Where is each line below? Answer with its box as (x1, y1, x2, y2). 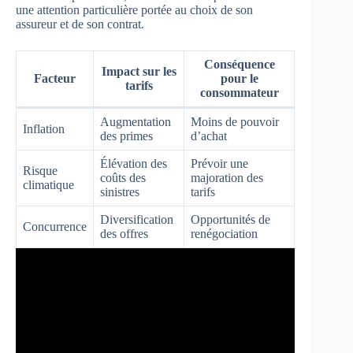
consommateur (199, 85, 279, 99)
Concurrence (23, 219, 87, 233)
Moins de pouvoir (191, 114, 279, 128)
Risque (23, 163, 58, 177)
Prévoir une (191, 156, 248, 170)
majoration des (191, 170, 263, 184)
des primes (100, 128, 153, 143)
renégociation (191, 226, 258, 240)
